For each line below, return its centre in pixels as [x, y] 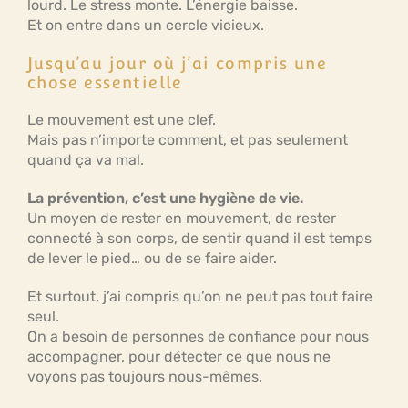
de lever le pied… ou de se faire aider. [152, 258]
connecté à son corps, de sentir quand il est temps [199, 238]
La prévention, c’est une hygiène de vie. [165, 198]
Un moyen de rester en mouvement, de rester [182, 218]
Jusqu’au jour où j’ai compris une [178, 63]
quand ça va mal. [86, 160]
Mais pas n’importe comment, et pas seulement [188, 140]
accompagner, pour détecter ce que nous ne [179, 357]
